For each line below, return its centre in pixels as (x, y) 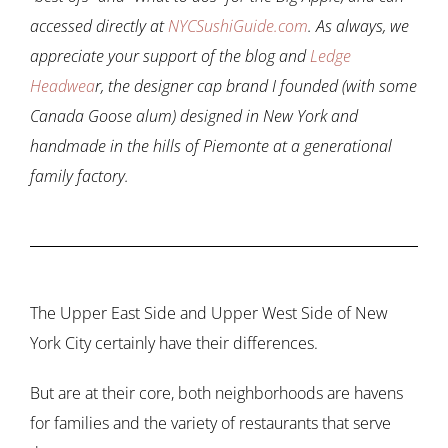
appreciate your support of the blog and (170, 56)
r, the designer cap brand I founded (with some (256, 86)
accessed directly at (99, 26)
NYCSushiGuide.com (238, 26)
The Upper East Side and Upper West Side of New (209, 313)
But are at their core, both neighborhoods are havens (216, 393)
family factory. (79, 176)
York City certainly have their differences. (176, 343)
